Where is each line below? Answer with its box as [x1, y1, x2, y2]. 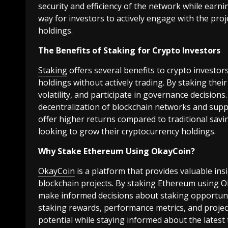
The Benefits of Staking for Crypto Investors [38, 45, 220, 56]
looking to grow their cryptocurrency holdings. [38, 126, 216, 137]
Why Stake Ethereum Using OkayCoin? [38, 146, 195, 157]
